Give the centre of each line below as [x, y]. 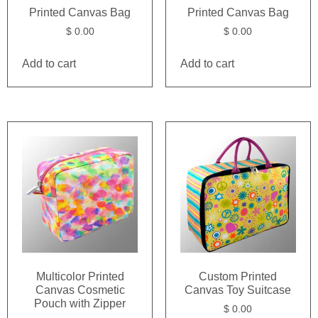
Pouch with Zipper [80, 303]
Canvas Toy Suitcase [238, 290]
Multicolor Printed [80, 276]
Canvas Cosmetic [80, 290]
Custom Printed [238, 276]
